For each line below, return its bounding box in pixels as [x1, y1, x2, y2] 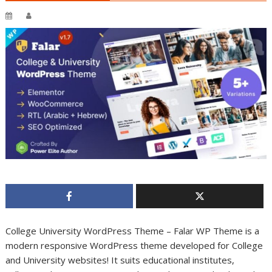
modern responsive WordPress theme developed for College [5, 239, 263, 252]
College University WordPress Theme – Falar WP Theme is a [5, 225, 260, 237]
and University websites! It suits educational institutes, [5, 254, 235, 267]
